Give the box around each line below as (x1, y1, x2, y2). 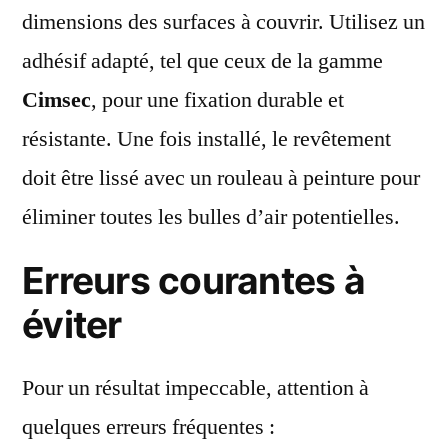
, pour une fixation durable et (91, 85, 344, 114)
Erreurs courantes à (22, 257, 365, 303)
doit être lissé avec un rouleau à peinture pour (22, 163, 420, 192)
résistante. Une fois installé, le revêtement (22, 124, 391, 153)
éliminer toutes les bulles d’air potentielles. (22, 202, 400, 231)
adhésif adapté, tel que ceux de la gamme (22, 46, 383, 75)
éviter (22, 301, 122, 347)
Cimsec (22, 85, 91, 114)
